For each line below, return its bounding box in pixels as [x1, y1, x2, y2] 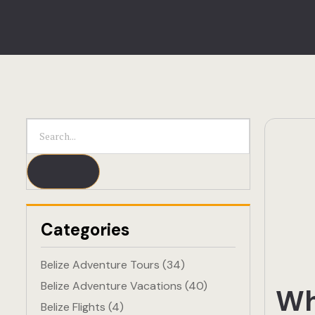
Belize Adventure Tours [41, 257, 160, 272]
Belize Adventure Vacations [41, 278, 182, 293]
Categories [41, 219, 129, 240]
